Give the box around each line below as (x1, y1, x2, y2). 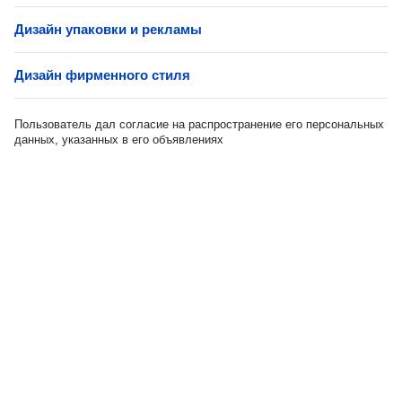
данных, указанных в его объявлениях (14, 133, 223, 146)
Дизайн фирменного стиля (14, 67, 190, 83)
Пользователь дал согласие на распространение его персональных (14, 118, 384, 131)
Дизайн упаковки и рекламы (14, 22, 202, 37)
